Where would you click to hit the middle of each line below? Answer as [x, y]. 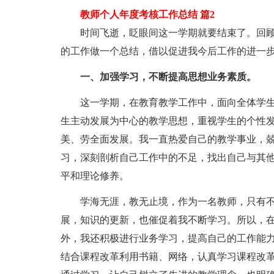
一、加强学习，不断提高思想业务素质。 [168, 77]
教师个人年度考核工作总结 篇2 [137, 14]
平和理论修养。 [94, 176]
